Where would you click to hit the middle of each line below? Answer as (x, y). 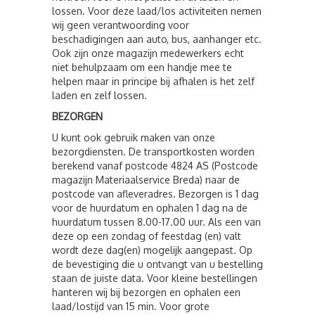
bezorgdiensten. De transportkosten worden (153, 152)
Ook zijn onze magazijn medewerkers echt (148, 53)
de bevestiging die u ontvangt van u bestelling (157, 264)
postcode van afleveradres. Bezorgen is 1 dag (155, 194)
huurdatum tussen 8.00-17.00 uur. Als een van (156, 222)
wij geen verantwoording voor (121, 25)
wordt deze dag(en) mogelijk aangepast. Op (152, 250)
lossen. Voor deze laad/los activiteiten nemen (157, 11)
